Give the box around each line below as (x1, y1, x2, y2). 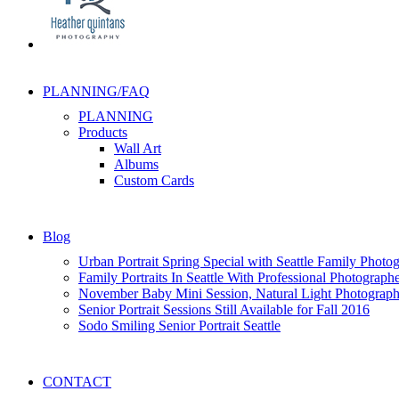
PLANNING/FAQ (43, 83, 150, 99)
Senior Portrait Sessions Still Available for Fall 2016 (78, 301, 370, 317)
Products (78, 124, 127, 140)
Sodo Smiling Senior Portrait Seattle (78, 317, 281, 333)
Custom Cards (114, 172, 194, 188)
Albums (114, 156, 159, 172)
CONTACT (43, 373, 111, 389)
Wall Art (114, 140, 161, 156)
